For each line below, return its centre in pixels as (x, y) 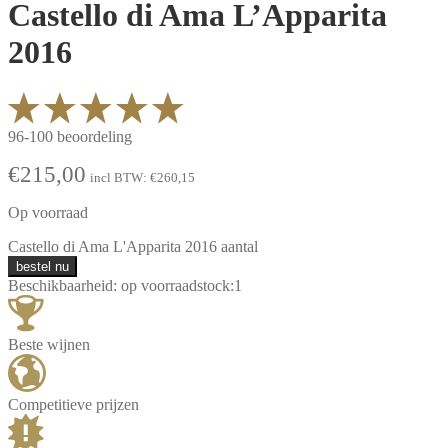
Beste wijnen (49, 345)
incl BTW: (120, 178)
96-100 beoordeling (70, 137)
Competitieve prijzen (73, 405)
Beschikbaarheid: (64, 286)
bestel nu (42, 267)
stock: (215, 286)
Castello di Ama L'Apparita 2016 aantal (133, 247)
